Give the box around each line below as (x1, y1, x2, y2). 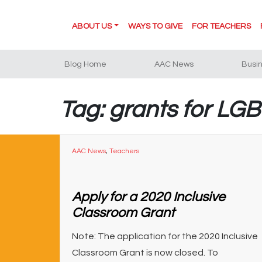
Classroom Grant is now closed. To (72, 248, 218, 257)
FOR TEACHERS (191, 22, 251, 30)
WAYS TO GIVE (127, 22, 182, 30)
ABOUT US (72, 22, 112, 30)
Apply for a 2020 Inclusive (72, 190, 225, 204)
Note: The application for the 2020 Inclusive (72, 232, 258, 241)
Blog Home (64, 60, 106, 68)
